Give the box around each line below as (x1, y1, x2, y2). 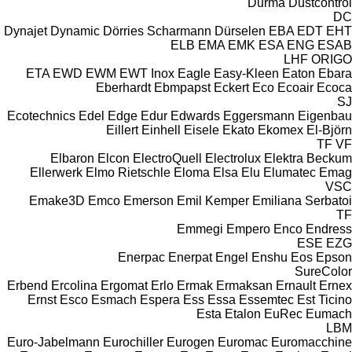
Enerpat (168, 250, 212, 264)
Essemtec (239, 292, 294, 306)
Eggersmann (223, 108, 295, 123)
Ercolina (51, 278, 97, 292)
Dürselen (214, 24, 266, 38)
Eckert (214, 80, 249, 94)
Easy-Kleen (214, 66, 279, 80)
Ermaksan (216, 278, 273, 292)
